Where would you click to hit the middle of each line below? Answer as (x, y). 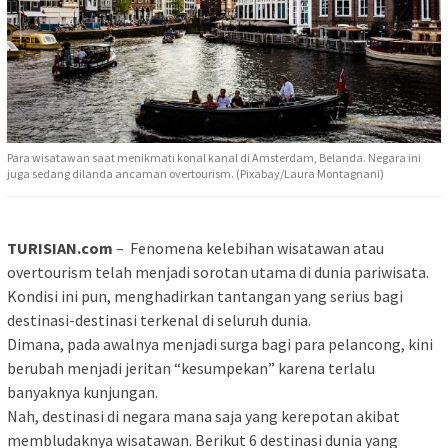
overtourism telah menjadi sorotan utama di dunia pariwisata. (218, 271)
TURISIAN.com (60, 247)
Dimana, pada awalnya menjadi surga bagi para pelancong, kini (220, 343)
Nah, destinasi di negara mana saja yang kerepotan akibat (203, 415)
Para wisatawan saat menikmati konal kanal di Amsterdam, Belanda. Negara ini (214, 157)
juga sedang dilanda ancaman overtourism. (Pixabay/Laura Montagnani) (195, 173)
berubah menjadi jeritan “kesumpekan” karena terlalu (191, 367)
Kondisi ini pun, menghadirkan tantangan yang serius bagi (205, 295)
